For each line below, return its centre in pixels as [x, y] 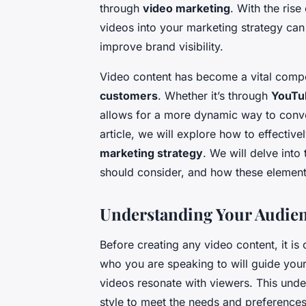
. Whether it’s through [214, 96]
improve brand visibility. [162, 47]
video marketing [186, 9]
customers [129, 96]
